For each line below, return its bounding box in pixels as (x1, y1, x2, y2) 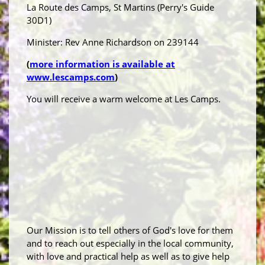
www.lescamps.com (27, 71, 115, 83)
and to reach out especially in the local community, (27, 237, 234, 250)
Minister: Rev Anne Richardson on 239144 (27, 36, 199, 49)
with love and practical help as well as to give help (27, 250, 230, 263)
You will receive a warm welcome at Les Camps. (27, 93, 221, 105)
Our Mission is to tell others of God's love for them (27, 224, 233, 237)
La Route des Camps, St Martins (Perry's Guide (27, 1, 214, 14)
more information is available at (30, 58, 175, 70)
